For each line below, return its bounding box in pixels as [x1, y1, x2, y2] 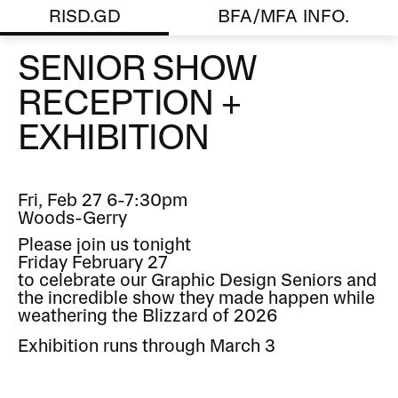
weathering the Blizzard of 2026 [18, 309, 277, 325]
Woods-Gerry [18, 211, 127, 227]
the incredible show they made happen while [18, 291, 375, 307]
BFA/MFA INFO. [218, 10, 350, 26]
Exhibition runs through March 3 [18, 339, 275, 356]
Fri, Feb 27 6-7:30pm [18, 194, 187, 210]
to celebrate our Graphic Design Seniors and [18, 274, 377, 290]
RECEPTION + [18, 89, 243, 121]
